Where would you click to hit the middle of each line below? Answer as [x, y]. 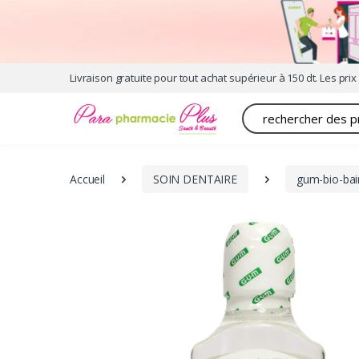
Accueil [87, 179]
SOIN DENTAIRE [195, 179]
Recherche [268, 111]
